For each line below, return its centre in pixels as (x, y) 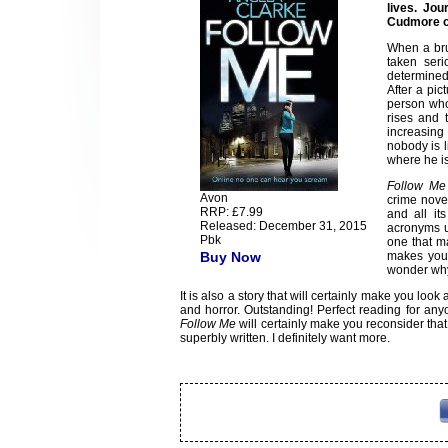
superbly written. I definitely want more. (285, 338)
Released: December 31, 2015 (283, 226)
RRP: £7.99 (231, 212)
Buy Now (230, 257)
